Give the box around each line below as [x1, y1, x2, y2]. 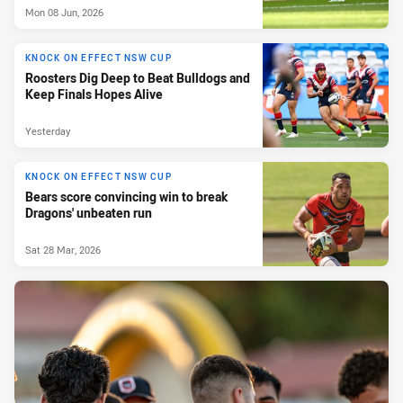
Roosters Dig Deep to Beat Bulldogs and [25, 69, 250, 87]
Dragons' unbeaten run [25, 204, 152, 222]
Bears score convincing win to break [25, 188, 228, 206]
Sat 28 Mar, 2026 [25, 242, 101, 256]
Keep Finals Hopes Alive [25, 85, 163, 103]
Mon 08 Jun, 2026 [25, 4, 103, 19]
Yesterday [25, 123, 70, 138]
